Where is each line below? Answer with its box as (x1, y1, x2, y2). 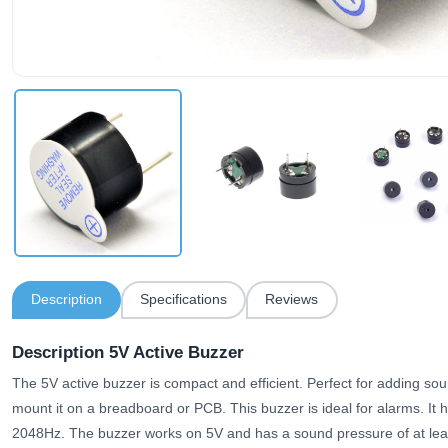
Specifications (140, 291, 228, 308)
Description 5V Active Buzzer (12, 342, 244, 362)
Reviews (265, 291, 319, 308)
